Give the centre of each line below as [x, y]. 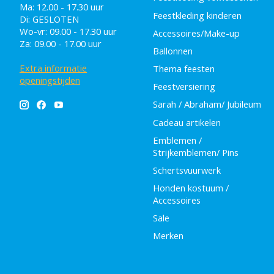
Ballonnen [172, 50]
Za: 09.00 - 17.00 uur [61, 44]
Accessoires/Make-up [196, 33]
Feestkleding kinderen [197, 15]
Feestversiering [184, 87]
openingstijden [50, 80]
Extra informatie [53, 68]
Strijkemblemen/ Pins [195, 152]
